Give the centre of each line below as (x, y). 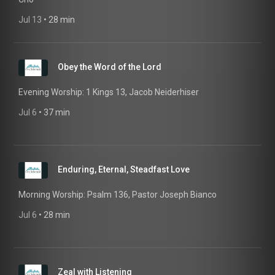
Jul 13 (30, 20)
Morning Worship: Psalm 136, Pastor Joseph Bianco (118, 195)
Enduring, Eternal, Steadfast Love (124, 169)
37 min (57, 112)
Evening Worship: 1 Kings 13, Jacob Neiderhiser (109, 92)
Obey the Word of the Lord (110, 67)
